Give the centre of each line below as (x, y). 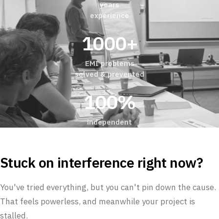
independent (109, 122)
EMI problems (109, 63)
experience (109, 15)
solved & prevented (109, 74)
